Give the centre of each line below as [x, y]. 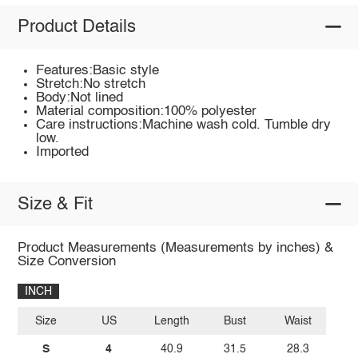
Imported [63, 153]
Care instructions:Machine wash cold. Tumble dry [184, 125]
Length [172, 321]
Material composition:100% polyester [147, 112]
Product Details [76, 27]
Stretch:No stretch [91, 85]
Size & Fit [55, 204]
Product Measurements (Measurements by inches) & [175, 249]
